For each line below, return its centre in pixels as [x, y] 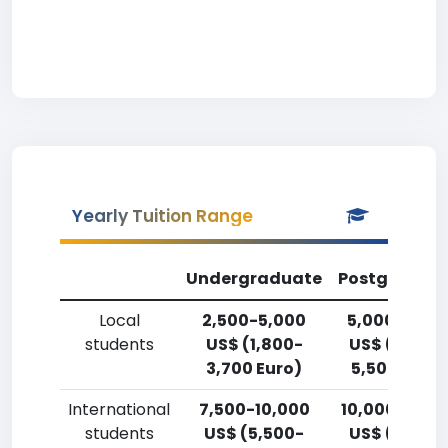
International [119, 409]
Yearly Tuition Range [162, 216]
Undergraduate [254, 278]
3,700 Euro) [254, 368]
